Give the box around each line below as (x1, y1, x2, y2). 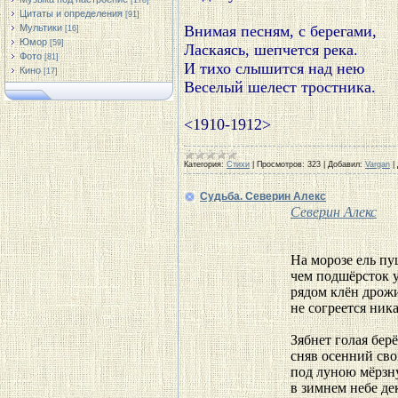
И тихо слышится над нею (184, 60, 364, 77)
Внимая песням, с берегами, (184, 22, 377, 40)
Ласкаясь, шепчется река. (184, 41, 358, 59)
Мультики (20, 22, 62, 33)
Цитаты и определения (20, 8, 123, 19)
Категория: (184, 160, 224, 169)
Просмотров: (257, 160, 305, 169)
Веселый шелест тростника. (184, 78, 376, 96)
